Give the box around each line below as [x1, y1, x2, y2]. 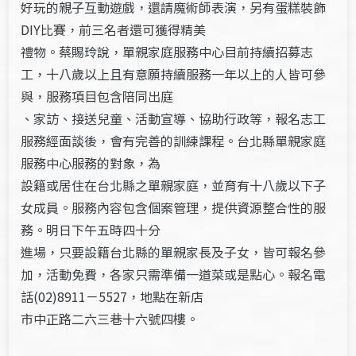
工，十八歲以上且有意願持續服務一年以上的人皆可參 [21, 64, 327, 83]
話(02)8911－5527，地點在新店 [21, 287, 204, 306]
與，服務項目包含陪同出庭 [21, 87, 174, 106]
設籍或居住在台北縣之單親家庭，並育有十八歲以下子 [21, 176, 327, 195]
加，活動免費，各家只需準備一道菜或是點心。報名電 [21, 265, 327, 284]
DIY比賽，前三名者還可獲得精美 [21, 20, 207, 39]
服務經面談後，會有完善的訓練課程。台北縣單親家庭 [21, 131, 327, 150]
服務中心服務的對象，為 [21, 153, 161, 172]
